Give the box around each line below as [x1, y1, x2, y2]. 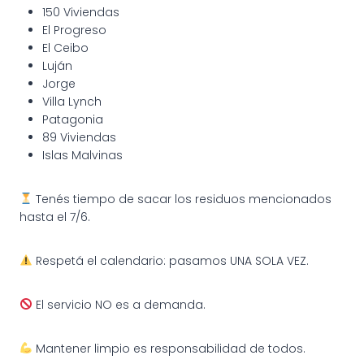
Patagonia [42, 110, 103, 128]
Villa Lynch [42, 93, 102, 110]
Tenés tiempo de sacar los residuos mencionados [32, 190, 331, 207]
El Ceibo [42, 39, 89, 56]
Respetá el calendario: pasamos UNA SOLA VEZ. [32, 252, 309, 269]
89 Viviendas [42, 128, 116, 145]
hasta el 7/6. [19, 208, 90, 225]
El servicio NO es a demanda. [32, 296, 206, 313]
